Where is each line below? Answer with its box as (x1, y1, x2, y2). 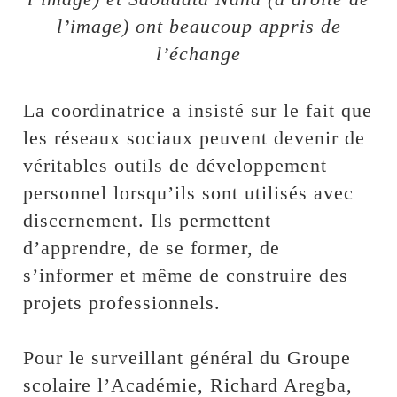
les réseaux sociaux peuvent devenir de (23, 126, 366, 149)
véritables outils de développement (23, 153, 328, 176)
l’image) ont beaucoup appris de (56, 14, 341, 37)
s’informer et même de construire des (23, 263, 349, 286)
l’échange (156, 42, 241, 65)
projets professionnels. (23, 291, 222, 314)
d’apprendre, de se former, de (23, 236, 281, 259)
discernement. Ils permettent (23, 208, 272, 231)
